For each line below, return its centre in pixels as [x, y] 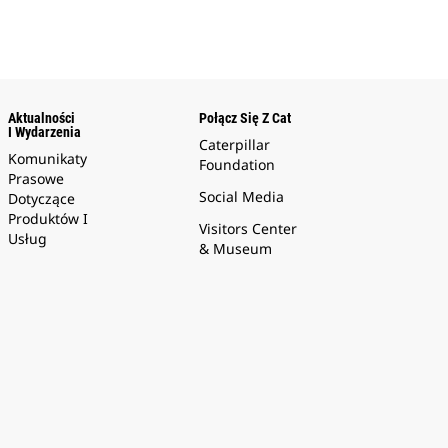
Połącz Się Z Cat [245, 118]
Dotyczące [41, 199]
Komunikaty [47, 159]
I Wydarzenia [44, 132]
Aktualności [41, 118]
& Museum [236, 249]
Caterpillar [235, 145]
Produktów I [47, 219]
